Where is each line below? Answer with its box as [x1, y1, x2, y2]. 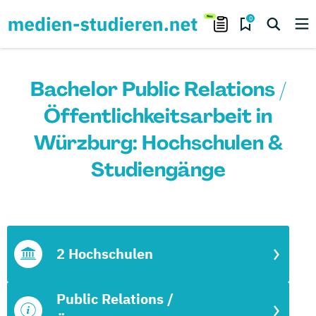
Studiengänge [90, 157, 226, 183]
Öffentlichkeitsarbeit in [44, 103, 272, 129]
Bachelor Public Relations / [30, 76, 286, 102]
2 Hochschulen [56, 244, 153, 263]
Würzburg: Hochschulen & [33, 130, 283, 156]
